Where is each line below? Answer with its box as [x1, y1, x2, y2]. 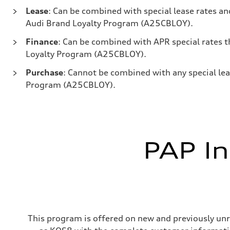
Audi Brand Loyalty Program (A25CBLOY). [26, 18, 193, 28]
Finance [26, 36, 58, 47]
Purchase [26, 67, 63, 78]
